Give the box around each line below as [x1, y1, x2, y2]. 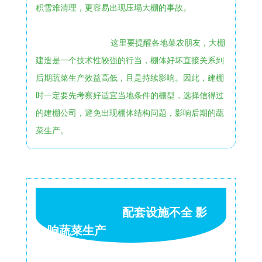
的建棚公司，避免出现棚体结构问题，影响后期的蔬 [35, 108, 224, 118]
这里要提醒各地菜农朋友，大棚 [110, 38, 225, 47]
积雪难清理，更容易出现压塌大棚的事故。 [35, 3, 191, 12]
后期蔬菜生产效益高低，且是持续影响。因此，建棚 [35, 73, 224, 82]
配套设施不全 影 [122, 205, 207, 219]
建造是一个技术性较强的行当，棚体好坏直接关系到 [35, 56, 224, 65]
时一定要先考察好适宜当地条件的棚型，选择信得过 [35, 91, 224, 100]
